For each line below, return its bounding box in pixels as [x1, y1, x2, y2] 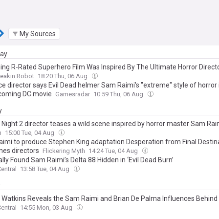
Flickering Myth [43, 147, 85, 154]
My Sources [20, 29, 56, 38]
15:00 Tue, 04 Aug [5, 129, 56, 136]
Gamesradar [55, 90, 90, 98]
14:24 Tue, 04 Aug [88, 147, 139, 154]
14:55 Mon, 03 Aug [20, 204, 74, 211]
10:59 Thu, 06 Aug [93, 90, 145, 98]
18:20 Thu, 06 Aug [38, 72, 89, 80]
